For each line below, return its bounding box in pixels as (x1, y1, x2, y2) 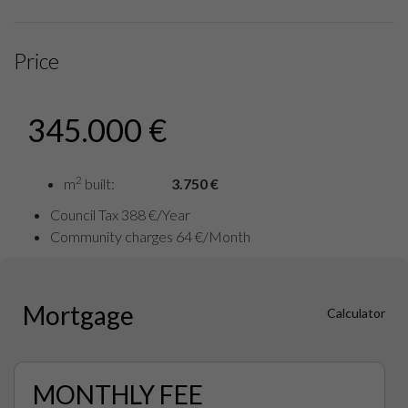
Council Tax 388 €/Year (50, 206, 190, 223)
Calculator (327, 305, 385, 321)
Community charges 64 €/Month (50, 228, 250, 245)
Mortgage (14, 300, 134, 331)
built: (82, 175, 115, 192)
